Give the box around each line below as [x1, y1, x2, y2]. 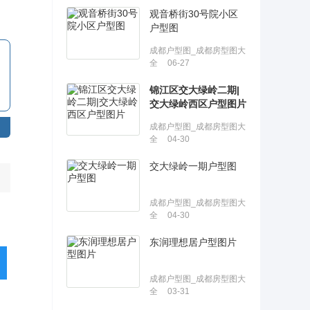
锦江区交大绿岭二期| [149, 84, 239, 95]
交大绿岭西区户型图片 [149, 98, 246, 109]
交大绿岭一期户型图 [149, 161, 237, 172]
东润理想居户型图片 [149, 237, 237, 248]
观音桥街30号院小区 [149, 8, 238, 19]
